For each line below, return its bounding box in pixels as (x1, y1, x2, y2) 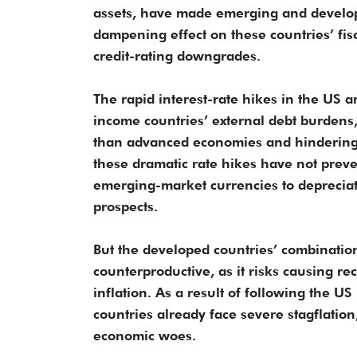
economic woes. (93, 327, 196, 343)
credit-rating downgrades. (93, 47, 261, 64)
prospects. (93, 198, 158, 214)
